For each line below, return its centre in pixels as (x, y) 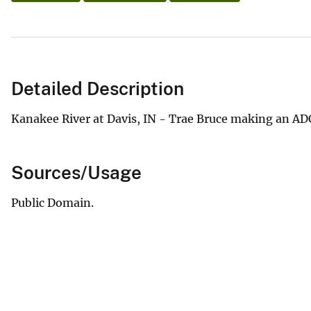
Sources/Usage (76, 172)
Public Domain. (52, 202)
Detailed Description (98, 88)
